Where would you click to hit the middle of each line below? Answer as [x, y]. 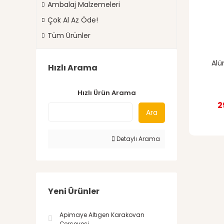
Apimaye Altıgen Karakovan [102, 215]
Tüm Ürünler [69, 35]
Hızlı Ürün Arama [106, 93]
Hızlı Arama [73, 68]
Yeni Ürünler [74, 191]
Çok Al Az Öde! [73, 20]
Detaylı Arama [137, 139]
